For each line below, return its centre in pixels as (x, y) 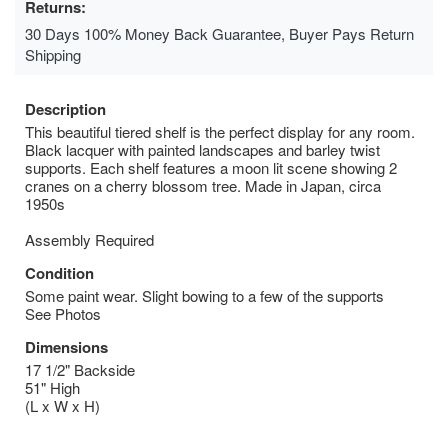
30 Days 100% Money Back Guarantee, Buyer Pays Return (219, 33)
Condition (59, 272)
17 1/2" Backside (80, 369)
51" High (52, 387)
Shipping (53, 54)
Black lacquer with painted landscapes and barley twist (202, 149)
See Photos (63, 313)
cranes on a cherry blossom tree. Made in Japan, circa (203, 185)
